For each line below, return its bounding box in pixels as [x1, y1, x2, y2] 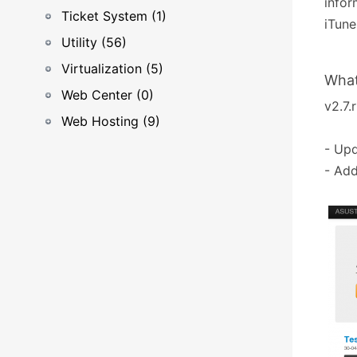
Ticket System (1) [61, 8, 167, 24]
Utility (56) [61, 34, 127, 50]
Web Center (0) [61, 87, 154, 103]
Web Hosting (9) [61, 113, 160, 129]
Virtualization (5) [61, 61, 163, 76]
